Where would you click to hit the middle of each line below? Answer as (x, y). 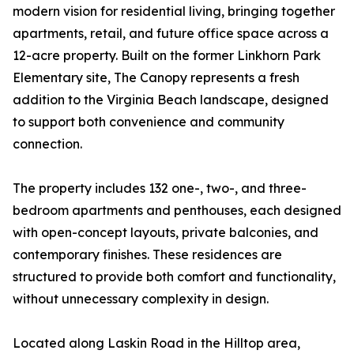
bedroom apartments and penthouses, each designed (177, 210)
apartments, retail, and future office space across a (171, 33)
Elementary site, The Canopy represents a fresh (156, 77)
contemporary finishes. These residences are (147, 254)
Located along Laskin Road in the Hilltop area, (156, 343)
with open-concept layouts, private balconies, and (166, 232)
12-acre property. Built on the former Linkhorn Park (167, 55)
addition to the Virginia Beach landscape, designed (171, 100)
